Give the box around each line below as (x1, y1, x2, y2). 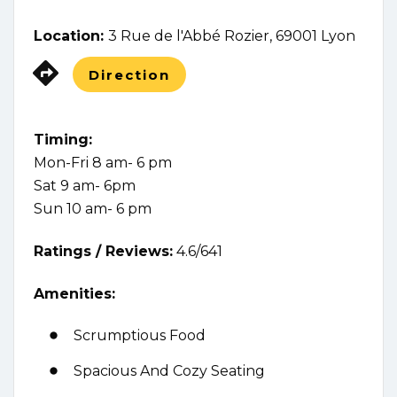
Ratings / (34, 243, 105, 261)
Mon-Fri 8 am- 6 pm (34, 154, 172, 172)
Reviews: (105, 243, 173, 261)
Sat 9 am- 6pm (34, 177, 136, 195)
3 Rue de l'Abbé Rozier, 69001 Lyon (108, 27, 355, 45)
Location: (34, 27, 108, 45)
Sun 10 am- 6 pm (34, 200, 152, 218)
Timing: (34, 131, 92, 149)
